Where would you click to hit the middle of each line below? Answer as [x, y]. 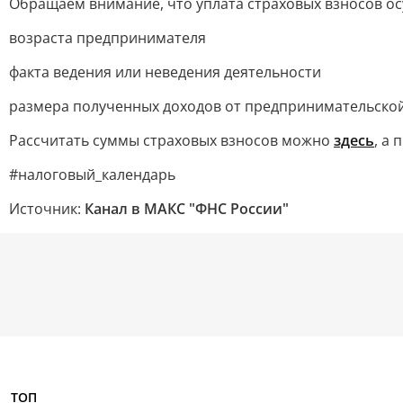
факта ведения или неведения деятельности [165, 72]
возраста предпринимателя [107, 38]
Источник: [47, 209]
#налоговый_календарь [92, 175]
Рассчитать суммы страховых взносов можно [171, 140]
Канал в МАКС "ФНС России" [187, 209]
